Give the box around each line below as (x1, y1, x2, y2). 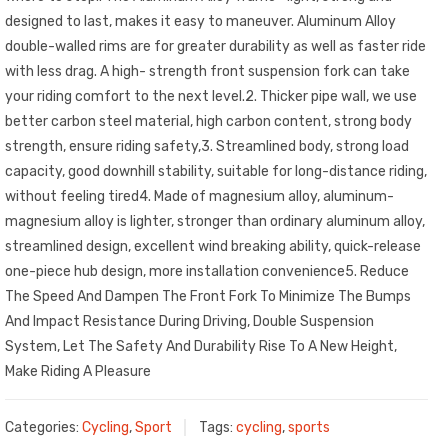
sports (288, 419, 330, 436)
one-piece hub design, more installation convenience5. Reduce (5, 262, 409, 280)
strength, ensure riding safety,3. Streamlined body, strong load (5, 137, 409, 155)
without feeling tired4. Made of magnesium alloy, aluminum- (5, 187, 394, 205)
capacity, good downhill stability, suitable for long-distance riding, (5, 162, 427, 180)
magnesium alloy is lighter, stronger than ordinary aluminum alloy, (5, 212, 425, 230)
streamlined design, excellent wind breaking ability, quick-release (5, 237, 421, 255)
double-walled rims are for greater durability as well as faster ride (5, 37, 426, 55)
